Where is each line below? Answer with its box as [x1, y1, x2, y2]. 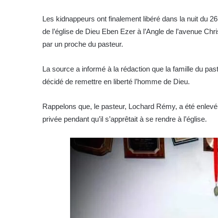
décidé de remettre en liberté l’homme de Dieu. [42, 77, 190, 86]
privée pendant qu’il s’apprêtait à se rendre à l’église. [42, 114, 207, 123]
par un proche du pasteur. [42, 39, 123, 48]
